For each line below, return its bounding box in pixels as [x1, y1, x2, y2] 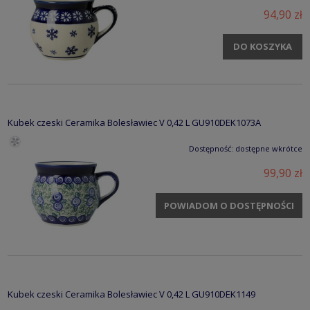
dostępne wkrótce [235, 143, 302, 154]
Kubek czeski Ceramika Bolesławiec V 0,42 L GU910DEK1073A [8, 116, 261, 129]
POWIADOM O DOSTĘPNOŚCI [163, 199, 294, 212]
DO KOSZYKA [233, 40, 292, 53]
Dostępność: [189, 143, 233, 154]
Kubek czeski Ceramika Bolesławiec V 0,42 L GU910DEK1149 [8, 287, 255, 300]
